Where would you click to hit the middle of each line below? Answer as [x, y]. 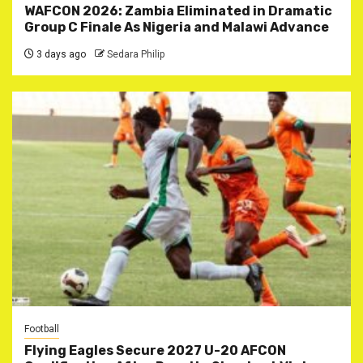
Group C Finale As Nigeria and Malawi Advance [177, 27]
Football [42, 329]
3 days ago [60, 54]
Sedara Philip [136, 54]
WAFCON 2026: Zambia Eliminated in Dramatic [178, 11]
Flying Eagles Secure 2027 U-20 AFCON [155, 350]
